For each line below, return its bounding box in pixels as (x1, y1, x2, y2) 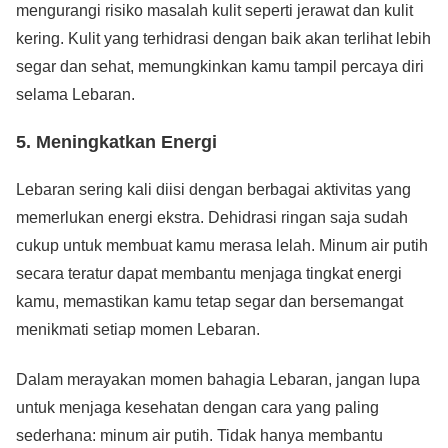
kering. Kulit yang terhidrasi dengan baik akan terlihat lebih (16, 30, 431, 48)
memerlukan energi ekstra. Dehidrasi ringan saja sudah (16, 209, 408, 227)
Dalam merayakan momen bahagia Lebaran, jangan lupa (16, 371, 420, 389)
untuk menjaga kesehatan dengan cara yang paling (16, 399, 379, 417)
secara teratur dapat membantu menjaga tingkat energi (16, 265, 402, 283)
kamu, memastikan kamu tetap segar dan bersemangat (16, 293, 403, 311)
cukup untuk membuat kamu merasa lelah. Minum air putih (16, 237, 428, 255)
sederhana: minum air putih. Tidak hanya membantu (16, 427, 383, 445)
